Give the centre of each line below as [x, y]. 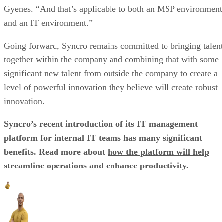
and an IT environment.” [48, 23]
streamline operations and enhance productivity [95, 165]
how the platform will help [158, 151]
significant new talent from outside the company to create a [111, 73]
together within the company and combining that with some [111, 59]
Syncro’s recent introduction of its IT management [101, 124]
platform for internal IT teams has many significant [103, 138]
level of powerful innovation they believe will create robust [111, 87]
